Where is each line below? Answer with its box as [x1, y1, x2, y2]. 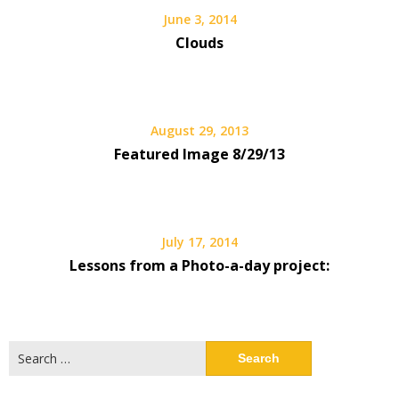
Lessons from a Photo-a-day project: [69, 256, 330, 275]
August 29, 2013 [151, 122, 248, 139]
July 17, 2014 [161, 233, 238, 250]
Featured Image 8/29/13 [114, 144, 285, 164]
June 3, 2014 [162, 11, 237, 28]
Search [8, 341, 47, 358]
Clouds [175, 33, 224, 53]
